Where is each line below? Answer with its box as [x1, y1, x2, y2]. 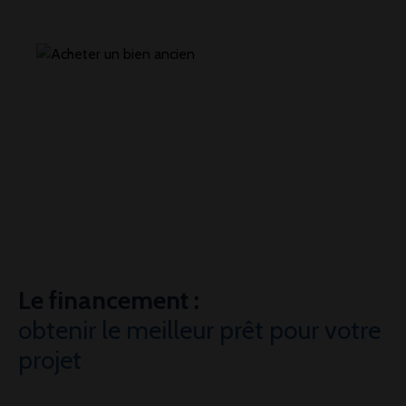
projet [18, 344, 82, 376]
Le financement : [18, 285, 199, 316]
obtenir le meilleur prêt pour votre [18, 314, 381, 346]
